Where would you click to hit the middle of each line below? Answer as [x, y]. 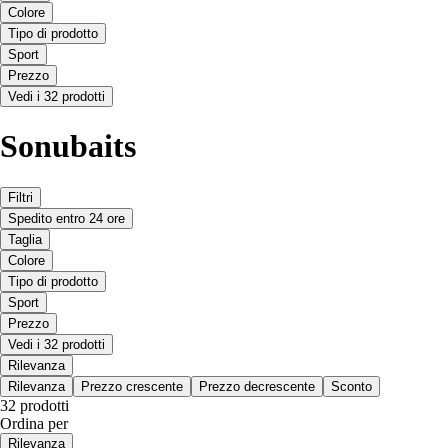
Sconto [351, 386]
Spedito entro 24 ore [66, 218]
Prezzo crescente [132, 386]
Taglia [25, 239]
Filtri [20, 197]
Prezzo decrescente [257, 386]
